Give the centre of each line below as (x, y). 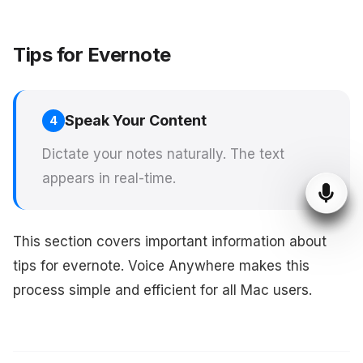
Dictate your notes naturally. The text (163, 154)
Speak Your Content (136, 120)
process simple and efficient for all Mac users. (162, 290)
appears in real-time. (109, 178)
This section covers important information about (170, 241)
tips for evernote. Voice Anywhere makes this (161, 266)
